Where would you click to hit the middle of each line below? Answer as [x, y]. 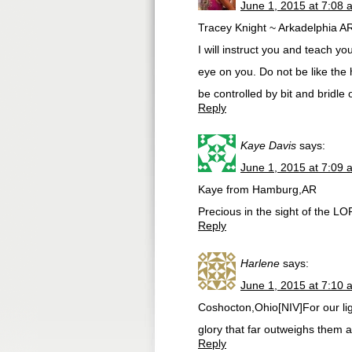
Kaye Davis [268, 145]
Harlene [260, 263]
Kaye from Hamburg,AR [257, 189]
